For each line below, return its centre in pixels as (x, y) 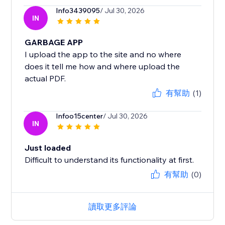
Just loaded (48, 148)
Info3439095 (78, 11)
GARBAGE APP (54, 42)
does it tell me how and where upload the (102, 67)
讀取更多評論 (113, 207)
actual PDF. (45, 79)
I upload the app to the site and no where (103, 54)
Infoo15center (80, 116)
